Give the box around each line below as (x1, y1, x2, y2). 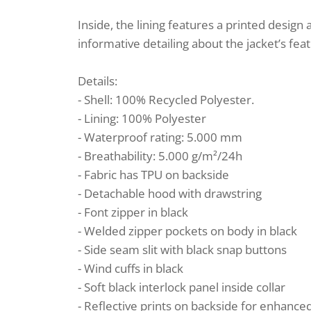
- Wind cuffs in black (78, 260, 183, 276)
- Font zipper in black (78, 204, 188, 220)
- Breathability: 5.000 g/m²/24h (78, 148, 242, 164)
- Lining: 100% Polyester (78, 110, 206, 126)
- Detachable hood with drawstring (78, 185, 262, 201)
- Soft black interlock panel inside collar (78, 279, 285, 295)
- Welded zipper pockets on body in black (78, 223, 297, 239)
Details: (78, 73, 117, 89)
